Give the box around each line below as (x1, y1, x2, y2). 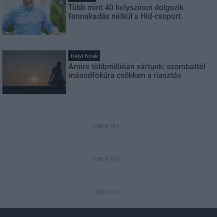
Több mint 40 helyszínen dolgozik (68, 3, 184, 13)
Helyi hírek (71, 52, 98, 60)
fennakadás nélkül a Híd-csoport (68, 12, 181, 21)
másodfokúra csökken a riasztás (68, 71, 182, 80)
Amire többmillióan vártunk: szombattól (68, 62, 206, 72)
